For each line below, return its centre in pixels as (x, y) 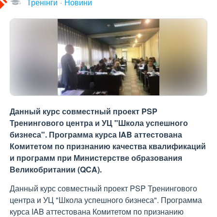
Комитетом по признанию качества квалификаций (108, 146)
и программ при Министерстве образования (96, 158)
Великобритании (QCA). (56, 169)
